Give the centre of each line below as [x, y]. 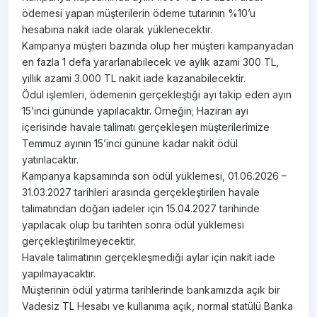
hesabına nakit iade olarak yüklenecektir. [117, 30]
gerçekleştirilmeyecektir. [79, 241]
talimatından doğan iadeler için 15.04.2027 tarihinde [141, 209]
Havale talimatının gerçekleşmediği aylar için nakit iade [149, 258]
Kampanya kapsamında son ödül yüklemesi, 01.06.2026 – [155, 176]
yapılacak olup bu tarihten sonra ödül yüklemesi [133, 225]
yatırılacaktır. [51, 160]
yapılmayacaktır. [59, 274]
